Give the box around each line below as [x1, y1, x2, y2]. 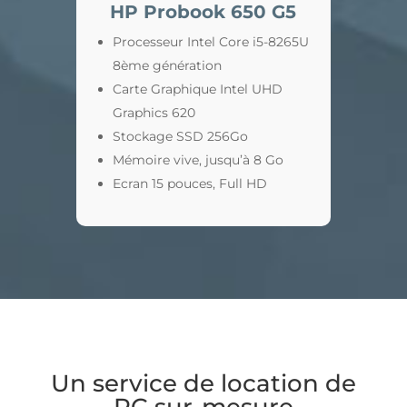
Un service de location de [50, 369, 356, 398]
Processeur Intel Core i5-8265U [112, 34, 309, 50]
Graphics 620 [112, 104, 195, 121]
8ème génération [112, 57, 222, 74]
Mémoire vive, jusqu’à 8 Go [112, 152, 283, 168]
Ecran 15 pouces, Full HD [112, 175, 267, 192]
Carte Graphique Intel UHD [112, 81, 283, 97]
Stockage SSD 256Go [112, 128, 248, 144]
